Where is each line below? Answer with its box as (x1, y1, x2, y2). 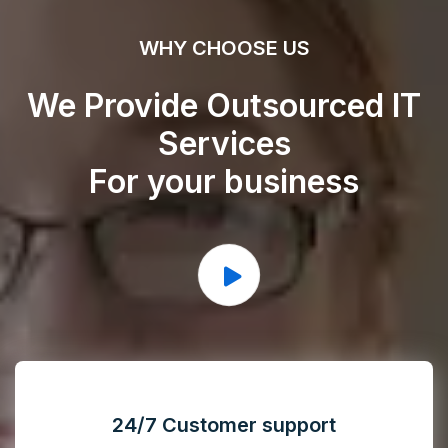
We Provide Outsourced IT (27, 86, 421, 125)
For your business (89, 162, 359, 201)
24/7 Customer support (112, 413, 336, 437)
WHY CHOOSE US (138, 36, 310, 60)
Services (157, 124, 291, 163)
